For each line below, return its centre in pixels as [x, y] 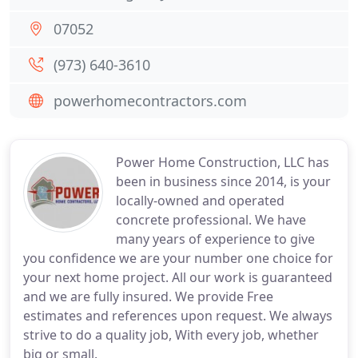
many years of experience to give [215, 239]
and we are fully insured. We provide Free [148, 296]
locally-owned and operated [200, 201]
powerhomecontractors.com [150, 101]
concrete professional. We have [211, 220]
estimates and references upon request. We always [178, 316]
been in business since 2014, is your [223, 181]
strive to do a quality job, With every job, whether [171, 335]
